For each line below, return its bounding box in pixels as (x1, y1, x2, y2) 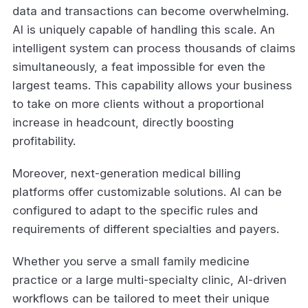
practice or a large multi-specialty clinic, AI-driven (12, 272, 287, 287)
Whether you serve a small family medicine (12, 254, 250, 268)
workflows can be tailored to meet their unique (12, 291, 269, 305)
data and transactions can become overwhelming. (12, 3, 289, 18)
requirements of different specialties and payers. (12, 221, 286, 236)
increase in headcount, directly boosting (12, 115, 234, 129)
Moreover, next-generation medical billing (12, 166, 241, 180)
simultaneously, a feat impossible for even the (12, 59, 265, 74)
